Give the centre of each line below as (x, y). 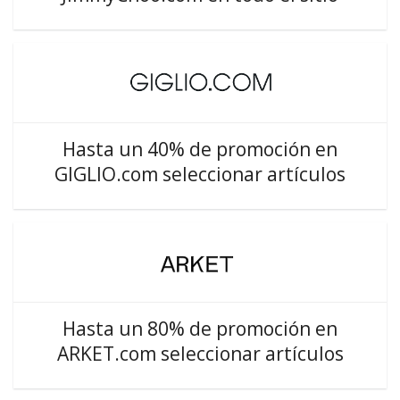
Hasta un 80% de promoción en (200, 329)
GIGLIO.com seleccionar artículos (200, 174)
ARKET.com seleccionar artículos (200, 354)
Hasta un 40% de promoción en (200, 149)
